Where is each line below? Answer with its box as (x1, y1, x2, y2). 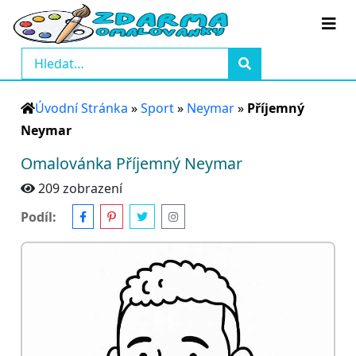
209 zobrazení (38, 180, 122, 197)
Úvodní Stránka (35, 99, 128, 117)
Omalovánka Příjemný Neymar (21, 153, 242, 174)
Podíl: (21, 207, 56, 226)
